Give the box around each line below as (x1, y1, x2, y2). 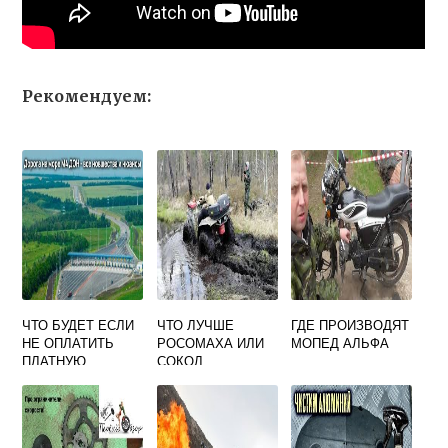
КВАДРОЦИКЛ (156, 369, 247, 388)
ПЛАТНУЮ (22, 351, 87, 370)
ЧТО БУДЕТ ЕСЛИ (22, 315, 135, 334)
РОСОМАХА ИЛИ (156, 333, 264, 352)
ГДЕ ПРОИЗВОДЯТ (291, 315, 410, 334)
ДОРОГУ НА (22, 369, 98, 388)
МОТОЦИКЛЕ (22, 387, 106, 406)
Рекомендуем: (22, 86, 152, 106)
